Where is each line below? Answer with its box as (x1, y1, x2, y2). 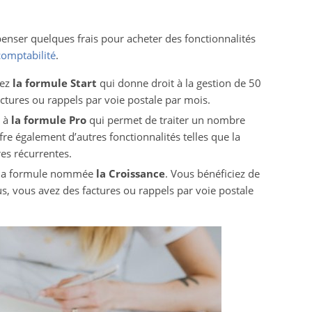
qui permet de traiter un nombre (88, 113, 245, 127)
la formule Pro (10, 113, 89, 127)
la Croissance (95, 166, 165, 180)
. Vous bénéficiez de (164, 166, 260, 180)
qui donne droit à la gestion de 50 (96, 76, 261, 90)
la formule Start (12, 76, 97, 90)
